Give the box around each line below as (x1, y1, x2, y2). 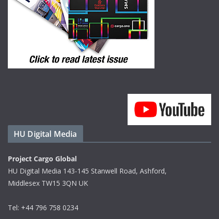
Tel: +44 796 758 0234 (8, 203, 78, 212)
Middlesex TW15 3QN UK (8, 178, 88, 188)
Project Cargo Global (8, 154, 77, 163)
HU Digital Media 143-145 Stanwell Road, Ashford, (8, 166, 167, 175)
